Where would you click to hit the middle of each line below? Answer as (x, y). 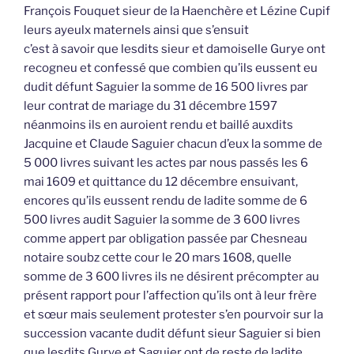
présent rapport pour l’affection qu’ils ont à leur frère (170, 296)
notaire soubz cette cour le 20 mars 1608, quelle (158, 258)
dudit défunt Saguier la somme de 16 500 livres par (166, 87)
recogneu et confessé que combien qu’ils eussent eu (171, 68)
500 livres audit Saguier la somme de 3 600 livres (162, 220)
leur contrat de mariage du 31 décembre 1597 (151, 106)
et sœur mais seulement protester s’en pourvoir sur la (173, 315)
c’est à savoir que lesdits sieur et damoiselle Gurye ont (175, 49)
